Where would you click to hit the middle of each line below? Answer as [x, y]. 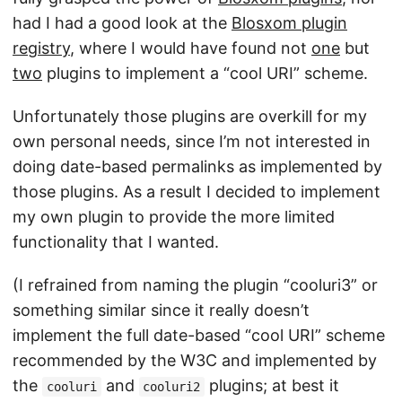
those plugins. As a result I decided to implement [197, 192]
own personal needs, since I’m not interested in [192, 141]
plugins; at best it [272, 385]
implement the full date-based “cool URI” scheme [199, 335]
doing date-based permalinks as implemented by [197, 166]
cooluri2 [172, 387]
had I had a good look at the [122, 23]
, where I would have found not [191, 48]
